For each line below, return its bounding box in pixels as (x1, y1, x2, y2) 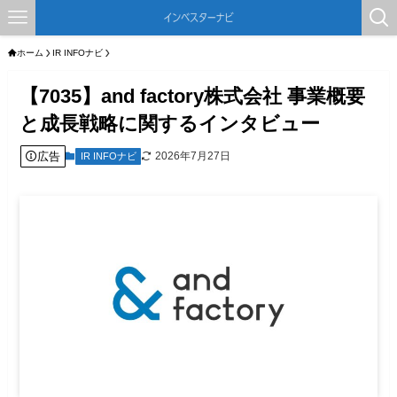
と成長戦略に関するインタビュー (19, 113, 321, 136)
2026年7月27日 (155, 150, 231, 163)
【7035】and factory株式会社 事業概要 (19, 85, 366, 108)
